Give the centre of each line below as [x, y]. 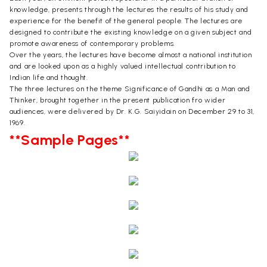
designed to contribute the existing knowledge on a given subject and [131, 32]
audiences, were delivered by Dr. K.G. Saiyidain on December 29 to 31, [132, 111]
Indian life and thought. [49, 77]
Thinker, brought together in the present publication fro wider [118, 100]
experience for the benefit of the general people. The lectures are [126, 21]
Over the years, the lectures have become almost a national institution [131, 55]
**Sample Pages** [70, 140]
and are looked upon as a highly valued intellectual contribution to [123, 66]
